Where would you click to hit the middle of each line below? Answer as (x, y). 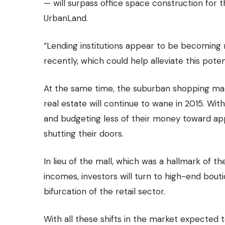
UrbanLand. (66, 18)
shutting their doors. (84, 133)
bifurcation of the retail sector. (104, 191)
